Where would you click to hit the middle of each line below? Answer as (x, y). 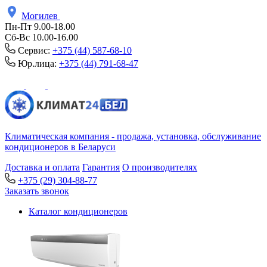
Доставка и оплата (42, 167)
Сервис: (34, 50)
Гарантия (101, 167)
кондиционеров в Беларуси (60, 147)
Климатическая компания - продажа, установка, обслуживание (133, 136)
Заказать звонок (37, 191)
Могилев (41, 16)
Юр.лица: (37, 63)
